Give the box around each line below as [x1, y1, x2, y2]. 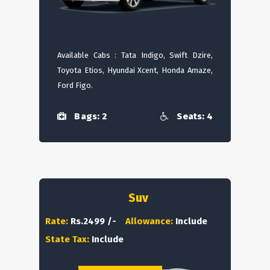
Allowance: [125, 216, 175, 227]
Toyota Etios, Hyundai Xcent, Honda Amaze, [57, 65, 213, 75]
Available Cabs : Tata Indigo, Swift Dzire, [57, 50, 213, 60]
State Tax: [45, 234, 92, 245]
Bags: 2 [72, 111, 107, 122]
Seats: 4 [175, 111, 213, 122]
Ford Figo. [57, 80, 93, 90]
